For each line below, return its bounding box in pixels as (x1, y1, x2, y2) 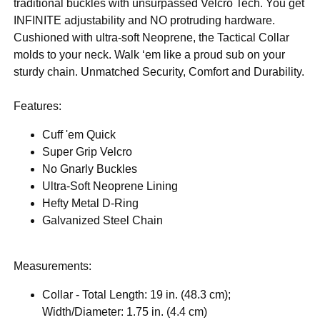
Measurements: (14, 260, 92, 273)
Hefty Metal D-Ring (42, 197, 139, 210)
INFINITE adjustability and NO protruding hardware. (14, 14, 276, 27)
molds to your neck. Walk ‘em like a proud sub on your (14, 49, 286, 61)
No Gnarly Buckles (42, 163, 138, 176)
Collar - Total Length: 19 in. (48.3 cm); (42, 289, 231, 301)
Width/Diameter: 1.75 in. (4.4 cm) (42, 306, 208, 319)
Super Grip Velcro (42, 146, 133, 159)
